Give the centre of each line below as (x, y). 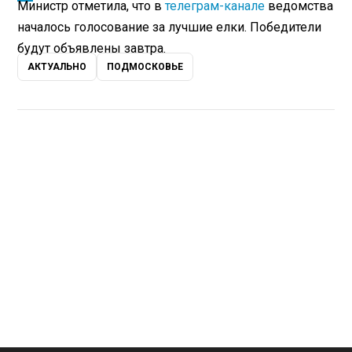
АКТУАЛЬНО (57, 67)
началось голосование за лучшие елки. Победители (170, 27)
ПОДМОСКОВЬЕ (145, 67)
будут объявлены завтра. (92, 49)
